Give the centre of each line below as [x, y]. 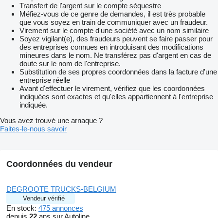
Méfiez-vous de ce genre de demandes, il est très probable [112, 14]
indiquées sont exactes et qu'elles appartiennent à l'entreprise [116, 97]
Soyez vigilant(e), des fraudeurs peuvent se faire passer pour [116, 39]
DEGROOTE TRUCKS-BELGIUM [61, 189]
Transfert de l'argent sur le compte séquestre [90, 6]
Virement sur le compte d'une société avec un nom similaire [114, 31]
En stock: [22, 208]
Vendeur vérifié [44, 199]
